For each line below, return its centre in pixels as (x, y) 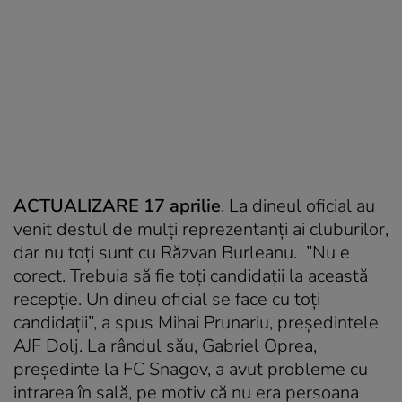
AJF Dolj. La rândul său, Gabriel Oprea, (165, 345)
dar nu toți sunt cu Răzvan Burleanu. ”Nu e (182, 252)
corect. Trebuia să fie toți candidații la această (191, 275)
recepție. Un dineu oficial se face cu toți (167, 299)
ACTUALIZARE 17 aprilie (117, 205)
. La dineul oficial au (298, 205)
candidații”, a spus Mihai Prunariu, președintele (196, 322)
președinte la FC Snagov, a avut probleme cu (191, 369)
